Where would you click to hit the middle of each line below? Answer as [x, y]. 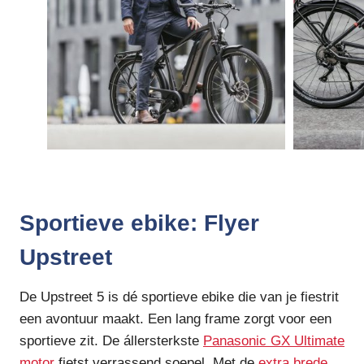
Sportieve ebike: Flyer [139, 223]
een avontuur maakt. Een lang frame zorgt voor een [175, 319]
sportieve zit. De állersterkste [111, 341]
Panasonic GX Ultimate [274, 341]
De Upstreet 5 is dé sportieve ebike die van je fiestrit [179, 297]
